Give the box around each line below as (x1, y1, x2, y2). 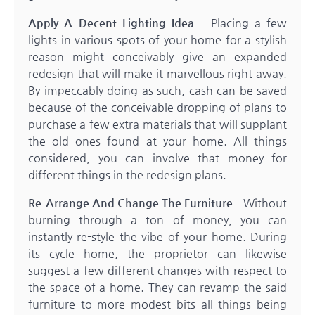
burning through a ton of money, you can (28, 213, 287, 227)
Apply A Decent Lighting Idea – (28, 16, 211, 30)
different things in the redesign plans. (28, 168, 226, 182)
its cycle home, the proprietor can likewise (28, 247, 287, 261)
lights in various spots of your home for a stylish (28, 33, 287, 47)
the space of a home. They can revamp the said (28, 281, 287, 295)
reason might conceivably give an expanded (28, 50, 287, 64)
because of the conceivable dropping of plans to (28, 101, 287, 115)
